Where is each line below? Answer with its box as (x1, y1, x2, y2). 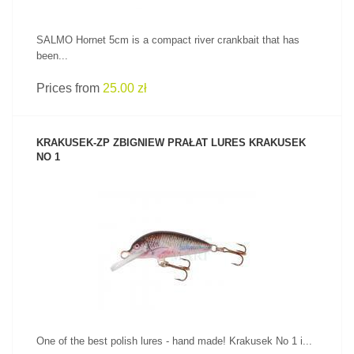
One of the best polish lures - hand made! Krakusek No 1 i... (36, 335, 312, 347)
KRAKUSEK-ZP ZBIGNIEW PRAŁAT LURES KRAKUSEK (36, 137, 306, 149)
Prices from (36, 81, 103, 95)
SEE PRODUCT (145, 219, 209, 228)
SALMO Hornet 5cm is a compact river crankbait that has (36, 34, 299, 46)
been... (36, 50, 68, 62)
